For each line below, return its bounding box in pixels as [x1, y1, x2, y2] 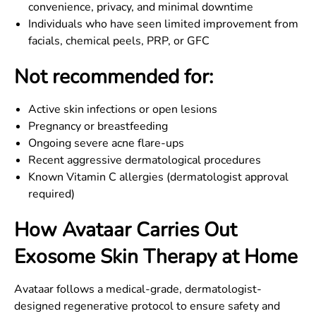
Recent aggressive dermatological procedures [28, 152, 261, 168]
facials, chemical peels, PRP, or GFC [28, 33, 209, 49]
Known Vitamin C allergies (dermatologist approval [28, 169, 288, 185]
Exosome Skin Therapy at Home [14, 243, 298, 270]
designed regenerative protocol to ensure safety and [14, 298, 280, 314]
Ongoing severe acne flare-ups [28, 135, 184, 151]
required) [28, 186, 75, 202]
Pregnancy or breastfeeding [28, 119, 168, 134]
